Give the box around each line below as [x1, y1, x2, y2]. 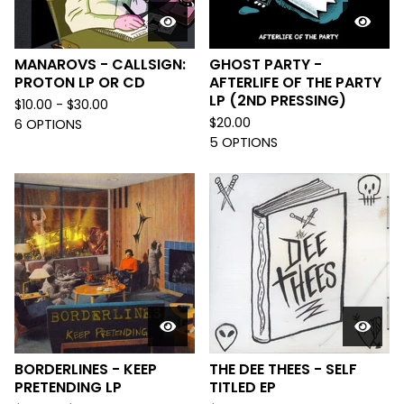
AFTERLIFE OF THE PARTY [209, 72, 381, 93]
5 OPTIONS [209, 133, 278, 151]
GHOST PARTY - [209, 54, 322, 75]
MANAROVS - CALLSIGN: [14, 54, 186, 75]
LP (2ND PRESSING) [209, 90, 346, 111]
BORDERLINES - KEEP [14, 359, 157, 380]
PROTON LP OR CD [14, 72, 145, 93]
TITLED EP [209, 377, 276, 398]
